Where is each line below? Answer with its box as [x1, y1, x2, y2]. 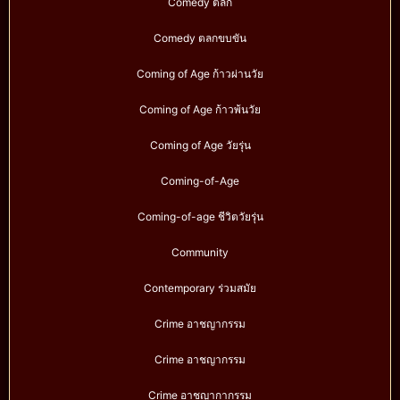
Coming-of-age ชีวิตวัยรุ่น [137, 210, 263, 224]
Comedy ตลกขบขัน [154, 31, 246, 46]
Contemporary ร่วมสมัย [144, 281, 256, 296]
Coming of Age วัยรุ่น [149, 138, 251, 153]
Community [171, 246, 229, 260]
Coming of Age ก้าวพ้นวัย [139, 103, 261, 117]
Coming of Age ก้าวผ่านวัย [137, 67, 263, 81]
